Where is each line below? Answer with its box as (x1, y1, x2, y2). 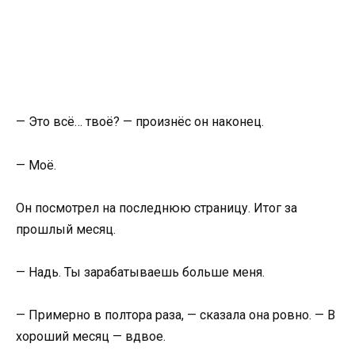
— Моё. (16, 157, 56, 173)
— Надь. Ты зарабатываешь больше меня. (16, 264, 265, 280)
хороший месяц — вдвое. (16, 329, 166, 345)
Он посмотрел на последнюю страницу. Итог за (16, 200, 297, 216)
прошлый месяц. (16, 221, 116, 237)
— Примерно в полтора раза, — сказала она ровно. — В (16, 307, 335, 323)
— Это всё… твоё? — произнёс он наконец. (16, 114, 264, 130)
